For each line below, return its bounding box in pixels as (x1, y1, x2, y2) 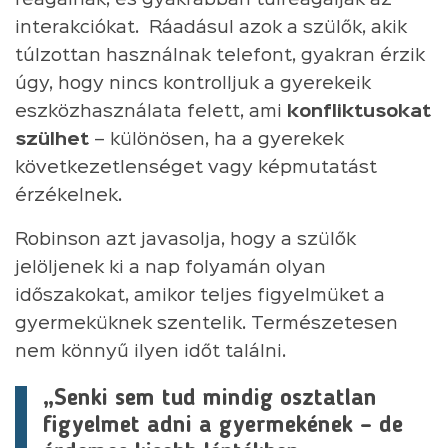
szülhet (15, 131, 89, 148)
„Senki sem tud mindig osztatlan (43, 386, 377, 411)
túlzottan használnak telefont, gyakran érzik (15, 47, 425, 64)
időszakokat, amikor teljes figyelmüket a (15, 287, 385, 304)
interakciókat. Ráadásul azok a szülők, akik (15, 19, 407, 36)
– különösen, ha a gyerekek (89, 131, 344, 148)
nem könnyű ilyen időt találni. (15, 343, 286, 360)
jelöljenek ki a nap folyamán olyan (15, 259, 326, 276)
